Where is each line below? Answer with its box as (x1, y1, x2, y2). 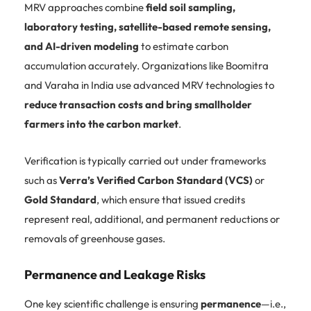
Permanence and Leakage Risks (24, 266, 205, 283)
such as (24, 173, 59, 187)
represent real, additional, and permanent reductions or (24, 212, 280, 226)
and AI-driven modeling (24, 39, 139, 53)
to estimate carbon (139, 39, 228, 53)
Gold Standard (24, 192, 96, 206)
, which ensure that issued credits (96, 192, 245, 206)
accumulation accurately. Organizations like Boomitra (24, 58, 269, 72)
